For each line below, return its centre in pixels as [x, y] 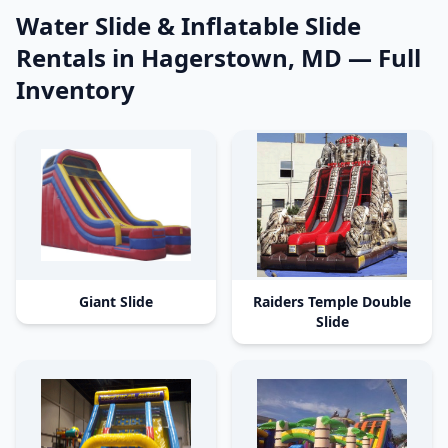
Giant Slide [116, 301]
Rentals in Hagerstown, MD [179, 57]
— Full [381, 57]
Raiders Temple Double [332, 301]
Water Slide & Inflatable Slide [188, 25]
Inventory [75, 89]
